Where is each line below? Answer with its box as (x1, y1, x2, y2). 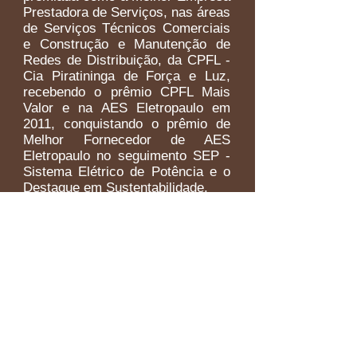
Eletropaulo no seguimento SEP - (23, 148, 230, 163)
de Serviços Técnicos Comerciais (23, 21, 230, 36)
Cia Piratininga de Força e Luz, (23, 69, 230, 84)
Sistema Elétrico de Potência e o (23, 164, 230, 179)
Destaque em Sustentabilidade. (23, 180, 208, 195)
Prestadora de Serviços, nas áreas (23, 5, 230, 20)
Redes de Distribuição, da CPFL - (23, 53, 230, 68)
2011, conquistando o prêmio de (23, 116, 230, 131)
